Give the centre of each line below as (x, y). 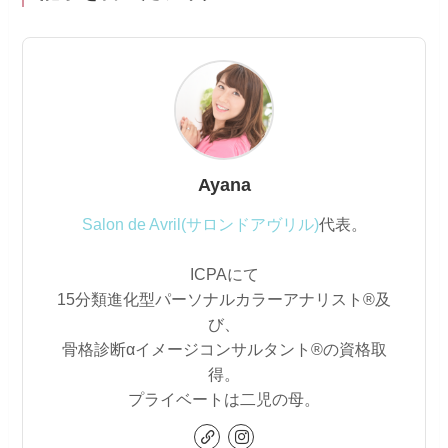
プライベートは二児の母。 (224, 399)
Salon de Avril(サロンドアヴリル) (200, 224)
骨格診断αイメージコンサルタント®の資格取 (224, 349)
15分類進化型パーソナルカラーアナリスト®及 (224, 299)
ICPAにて (224, 274)
